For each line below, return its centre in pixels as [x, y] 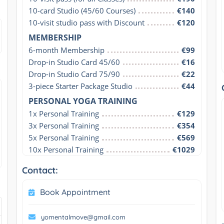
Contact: [40, 170]
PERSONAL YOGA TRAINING [83, 101]
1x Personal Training [63, 113]
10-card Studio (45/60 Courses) [82, 10]
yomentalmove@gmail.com [83, 217]
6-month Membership [66, 50]
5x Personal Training [63, 137]
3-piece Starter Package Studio [80, 86]
